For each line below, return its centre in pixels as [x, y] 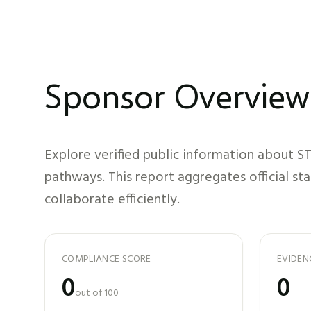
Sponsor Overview [177, 95]
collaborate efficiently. [112, 200]
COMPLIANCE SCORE [107, 259]
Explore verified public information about [171, 155]
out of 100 [97, 293]
